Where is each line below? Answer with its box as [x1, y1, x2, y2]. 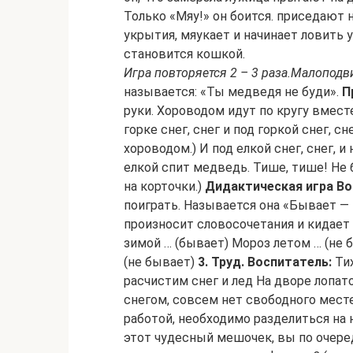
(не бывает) [124, 255, 198, 269]
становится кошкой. [124, 46, 245, 61]
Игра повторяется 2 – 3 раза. [124, 65, 291, 80]
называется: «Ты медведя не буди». [124, 84, 342, 99]
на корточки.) [124, 179, 205, 194]
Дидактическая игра [205, 179, 333, 194]
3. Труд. [198, 255, 244, 269]
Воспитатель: [247, 255, 332, 269]
